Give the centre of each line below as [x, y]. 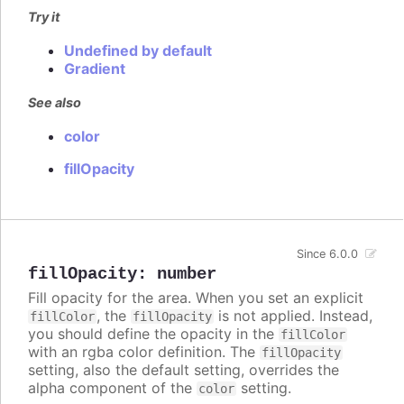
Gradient [95, 68]
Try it [44, 16]
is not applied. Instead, [293, 315]
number [187, 274]
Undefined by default [138, 50]
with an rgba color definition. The [144, 351]
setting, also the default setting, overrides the [184, 369]
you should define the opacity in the [153, 333]
